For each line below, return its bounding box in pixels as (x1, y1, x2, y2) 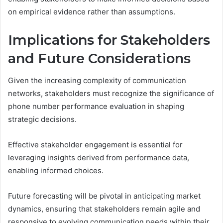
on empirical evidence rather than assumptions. (8, 6, 175, 16)
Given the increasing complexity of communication (8, 76, 186, 86)
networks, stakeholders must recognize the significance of (8, 89, 214, 99)
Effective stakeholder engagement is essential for (8, 140, 183, 150)
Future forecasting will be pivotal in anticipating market (8, 191, 201, 201)
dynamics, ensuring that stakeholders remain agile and (8, 204, 200, 214)
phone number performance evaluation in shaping (8, 102, 184, 111)
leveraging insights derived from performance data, (8, 153, 189, 163)
